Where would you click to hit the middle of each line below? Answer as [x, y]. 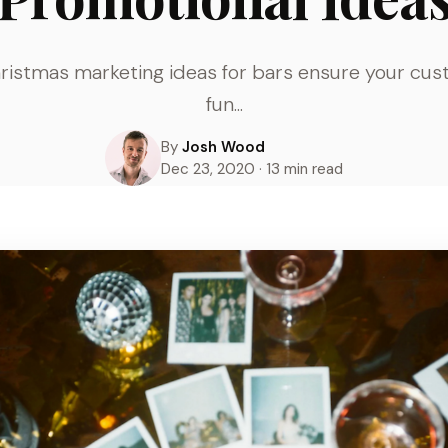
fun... [224, 104]
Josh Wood [223, 147]
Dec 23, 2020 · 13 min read [252, 169]
